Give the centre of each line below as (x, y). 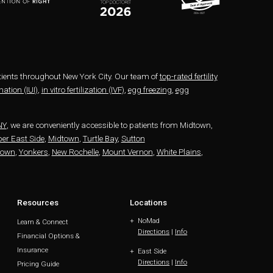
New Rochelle (75, 152)
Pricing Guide (38, 264)
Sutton (133, 138)
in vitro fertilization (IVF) (83, 90)
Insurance (33, 250)
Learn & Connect (43, 222)
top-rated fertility (188, 77)
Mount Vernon (127, 152)
